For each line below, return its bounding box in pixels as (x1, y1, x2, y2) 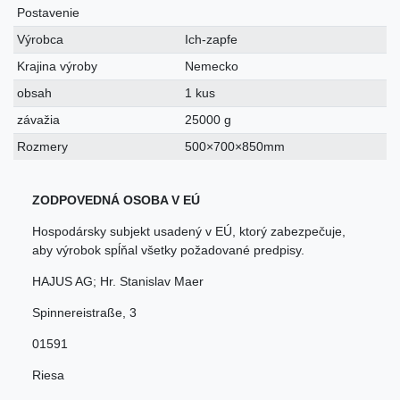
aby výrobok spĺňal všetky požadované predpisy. (32, 242, 304, 257)
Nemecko (185, 58, 239, 73)
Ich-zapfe (185, 31, 238, 46)
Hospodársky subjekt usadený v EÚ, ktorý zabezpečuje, (32, 223, 346, 238)
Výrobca (17, 31, 64, 46)
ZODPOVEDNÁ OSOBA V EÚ (32, 192, 200, 207)
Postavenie (17, 4, 80, 20)
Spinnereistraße (32, 304, 122, 320)
